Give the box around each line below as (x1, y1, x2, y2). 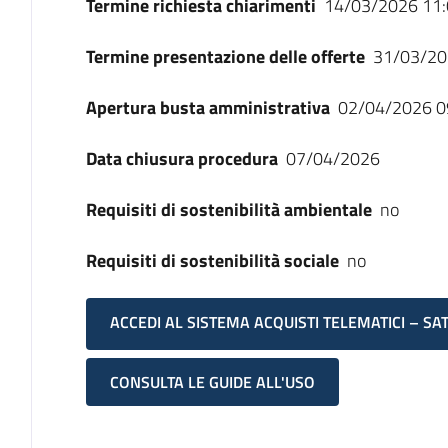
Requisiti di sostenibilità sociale (85, 247, 339, 274)
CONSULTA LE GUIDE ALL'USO (109, 370, 315, 395)
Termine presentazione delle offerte (85, 43, 365, 70)
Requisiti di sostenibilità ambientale (85, 196, 372, 223)
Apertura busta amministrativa (85, 94, 330, 121)
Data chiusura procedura (85, 145, 278, 172)
